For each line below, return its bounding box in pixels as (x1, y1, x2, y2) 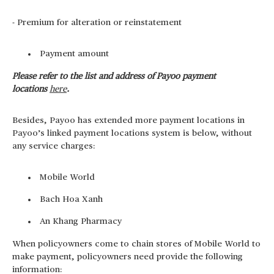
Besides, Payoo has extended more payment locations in (12, 116, 245, 125)
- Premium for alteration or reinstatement (12, 18, 182, 27)
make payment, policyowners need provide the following (12, 253, 243, 261)
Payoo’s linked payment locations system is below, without (12, 129, 252, 138)
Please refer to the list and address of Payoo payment (12, 72, 216, 81)
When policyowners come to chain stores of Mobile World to (12, 240, 261, 248)
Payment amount (40, 50, 109, 58)
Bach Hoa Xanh (40, 195, 103, 204)
